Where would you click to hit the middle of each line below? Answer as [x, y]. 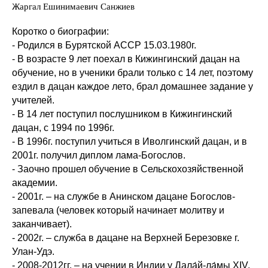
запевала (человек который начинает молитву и [118, 210]
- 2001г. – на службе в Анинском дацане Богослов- [124, 196]
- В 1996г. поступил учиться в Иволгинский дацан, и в [130, 141]
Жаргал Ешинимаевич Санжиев [73, 6]
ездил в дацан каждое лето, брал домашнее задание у [133, 86]
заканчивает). [42, 224]
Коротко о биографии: [60, 31]
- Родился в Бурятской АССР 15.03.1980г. [104, 45]
